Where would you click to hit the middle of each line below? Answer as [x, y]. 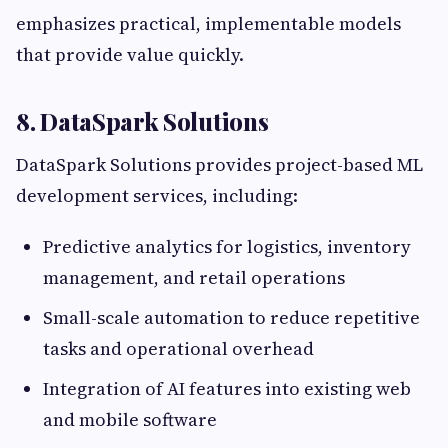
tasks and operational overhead [178, 349]
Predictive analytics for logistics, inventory [227, 247]
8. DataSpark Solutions [142, 121]
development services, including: [157, 196]
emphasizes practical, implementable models [208, 24]
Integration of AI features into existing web [227, 389]
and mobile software [130, 420]
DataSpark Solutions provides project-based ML [219, 165]
